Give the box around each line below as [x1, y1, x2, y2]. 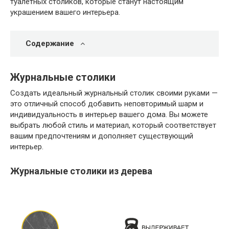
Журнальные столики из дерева [10, 165, 152, 176]
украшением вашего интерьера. [10, 8, 120, 17]
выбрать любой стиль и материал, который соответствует [10, 120, 216, 130]
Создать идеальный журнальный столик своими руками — [10, 88, 218, 98]
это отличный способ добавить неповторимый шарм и [10, 99, 203, 108]
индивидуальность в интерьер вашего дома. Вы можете [10, 109, 208, 119]
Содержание [26, 39, 74, 48]
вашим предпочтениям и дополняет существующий [10, 131, 193, 141]
